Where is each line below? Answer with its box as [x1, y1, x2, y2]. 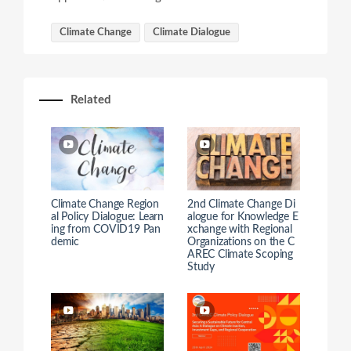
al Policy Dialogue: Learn [51, 211, 165, 223]
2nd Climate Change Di [187, 198, 295, 210]
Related [71, 93, 111, 106]
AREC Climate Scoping [187, 248, 294, 260]
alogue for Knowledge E [187, 211, 299, 223]
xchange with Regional [187, 223, 292, 235]
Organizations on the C [187, 236, 295, 248]
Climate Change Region [51, 198, 159, 210]
